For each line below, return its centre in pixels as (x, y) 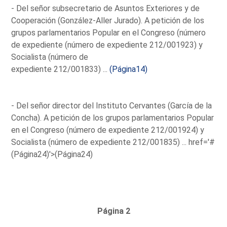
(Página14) (129, 69)
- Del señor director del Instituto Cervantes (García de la (112, 105)
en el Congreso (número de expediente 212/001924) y (108, 130)
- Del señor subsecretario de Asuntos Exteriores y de (106, 8)
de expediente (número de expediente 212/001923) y (107, 45)
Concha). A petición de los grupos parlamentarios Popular (113, 118)
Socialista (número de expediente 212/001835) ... (100, 142)
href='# (202, 142)
